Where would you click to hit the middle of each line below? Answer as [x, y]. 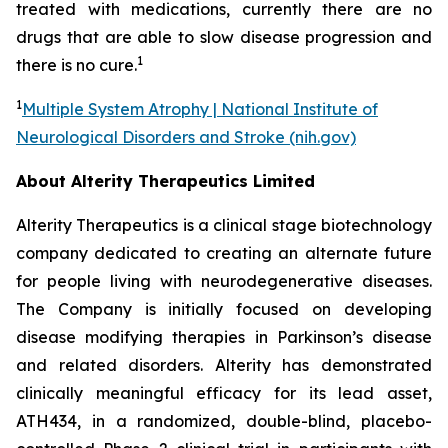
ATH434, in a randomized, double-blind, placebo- [224, 421]
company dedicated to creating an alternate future [224, 253]
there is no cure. [76, 65]
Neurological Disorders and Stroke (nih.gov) [186, 137]
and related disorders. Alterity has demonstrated [224, 365]
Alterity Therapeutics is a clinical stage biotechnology [224, 225]
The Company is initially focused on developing [224, 309]
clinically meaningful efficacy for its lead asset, [224, 393]
